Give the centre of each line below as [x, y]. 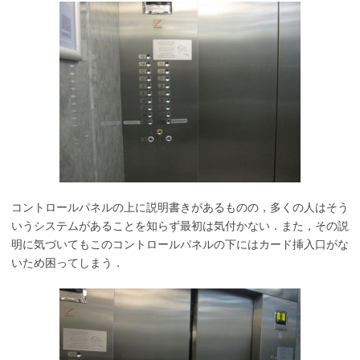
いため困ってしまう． [67, 263]
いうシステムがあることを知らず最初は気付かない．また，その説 [180, 226]
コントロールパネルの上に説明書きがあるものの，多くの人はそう [180, 207]
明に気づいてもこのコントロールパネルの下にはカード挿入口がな [180, 244]
